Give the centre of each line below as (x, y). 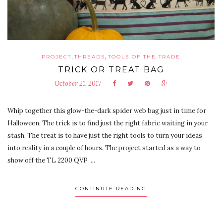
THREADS (90, 56)
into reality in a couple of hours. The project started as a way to (104, 148)
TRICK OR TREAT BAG (111, 69)
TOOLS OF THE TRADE (144, 56)
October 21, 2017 (78, 83)
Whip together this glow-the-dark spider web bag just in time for (107, 111)
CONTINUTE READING (111, 188)
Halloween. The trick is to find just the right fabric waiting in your (108, 123)
